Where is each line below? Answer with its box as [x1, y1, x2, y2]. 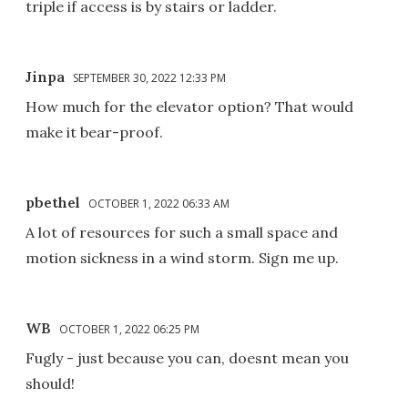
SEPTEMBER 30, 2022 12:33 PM [73, 70, 226, 87]
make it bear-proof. [25, 123, 163, 142]
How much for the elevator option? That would [25, 97, 353, 117]
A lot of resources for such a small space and [25, 223, 338, 242]
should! [25, 374, 75, 393]
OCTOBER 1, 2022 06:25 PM [59, 321, 199, 338]
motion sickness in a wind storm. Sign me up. [25, 249, 339, 268]
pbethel [25, 193, 80, 212]
